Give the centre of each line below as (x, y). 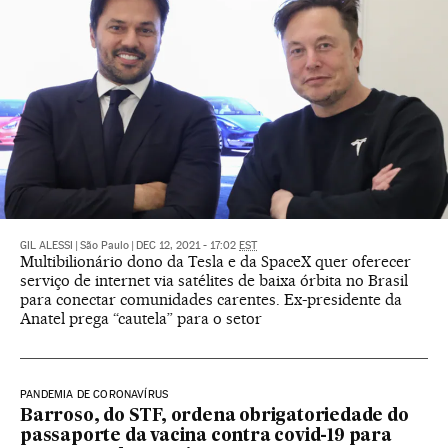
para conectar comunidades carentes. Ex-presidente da (211, 300)
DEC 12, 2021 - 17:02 (187, 246)
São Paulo (104, 246)
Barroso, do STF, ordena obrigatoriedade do (214, 417)
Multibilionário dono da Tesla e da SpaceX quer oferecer (215, 262)
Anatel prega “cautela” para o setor (141, 319)
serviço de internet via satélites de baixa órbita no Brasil (214, 281)
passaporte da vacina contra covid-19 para (206, 437)
